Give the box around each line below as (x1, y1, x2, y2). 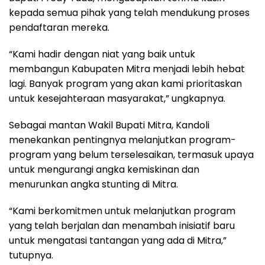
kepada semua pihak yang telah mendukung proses (9, 6, 250, 20)
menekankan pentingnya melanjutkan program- (9, 133, 236, 147)
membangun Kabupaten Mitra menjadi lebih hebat (9, 62, 245, 76)
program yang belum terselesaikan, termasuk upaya (9, 148, 254, 161)
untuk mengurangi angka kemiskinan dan (9, 163, 199, 176)
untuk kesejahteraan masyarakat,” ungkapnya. (9, 92, 225, 105)
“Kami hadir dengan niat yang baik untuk (9, 47, 195, 61)
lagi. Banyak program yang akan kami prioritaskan (9, 77, 242, 91)
